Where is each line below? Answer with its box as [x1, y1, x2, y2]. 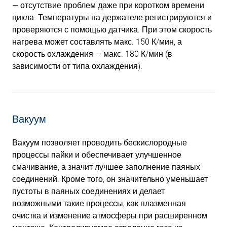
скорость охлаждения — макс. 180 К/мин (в [12, 49, 172, 59]
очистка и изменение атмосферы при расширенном [12, 211, 207, 220]
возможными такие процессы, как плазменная [12, 199, 186, 208]
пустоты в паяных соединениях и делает [12, 186, 165, 196]
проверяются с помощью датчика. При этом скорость [12, 25, 212, 34]
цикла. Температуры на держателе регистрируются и [12, 13, 212, 22]
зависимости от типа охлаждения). [12, 61, 142, 71]
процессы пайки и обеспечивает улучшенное [12, 150, 181, 160]
